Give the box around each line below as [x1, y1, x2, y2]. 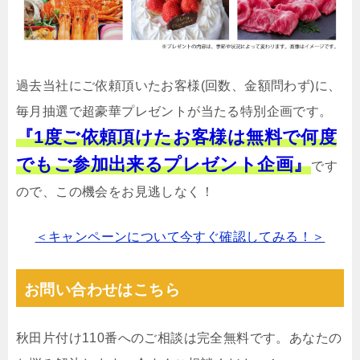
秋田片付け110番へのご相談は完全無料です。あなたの [16, 331, 342, 346]
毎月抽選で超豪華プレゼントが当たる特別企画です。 [16, 104, 333, 119]
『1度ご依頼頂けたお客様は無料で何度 [16, 127, 337, 148]
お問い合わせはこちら [24, 281, 180, 299]
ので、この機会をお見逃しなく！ [16, 185, 214, 199]
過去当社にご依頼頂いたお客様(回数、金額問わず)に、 [16, 79, 342, 93]
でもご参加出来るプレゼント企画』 [16, 154, 312, 175]
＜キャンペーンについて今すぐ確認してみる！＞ [35, 230, 325, 244]
